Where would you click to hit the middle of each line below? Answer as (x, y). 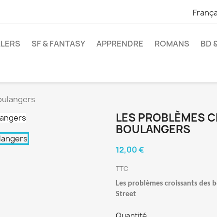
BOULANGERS (153, 129)
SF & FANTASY (58, 44)
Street (126, 194)
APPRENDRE (120, 44)
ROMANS (172, 44)
